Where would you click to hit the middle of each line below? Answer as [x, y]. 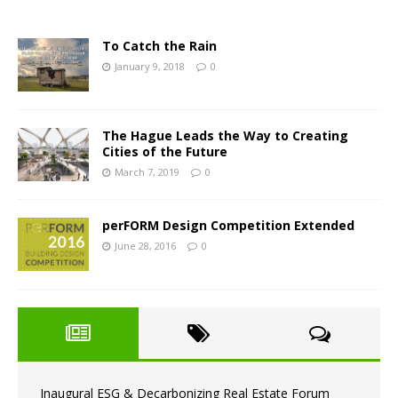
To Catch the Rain [159, 45]
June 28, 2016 [145, 246]
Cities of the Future [165, 151]
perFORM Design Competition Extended [228, 225]
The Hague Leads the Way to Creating [225, 135]
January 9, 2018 [150, 66]
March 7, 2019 [147, 171]
